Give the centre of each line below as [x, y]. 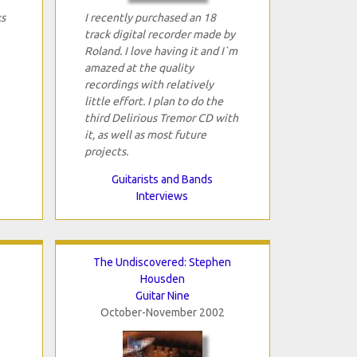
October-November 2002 [162, 312]
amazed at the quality [139, 67]
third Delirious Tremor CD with [161, 118]
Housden [162, 279]
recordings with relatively [149, 84]
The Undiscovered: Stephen [162, 262]
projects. [106, 151]
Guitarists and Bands [162, 179]
